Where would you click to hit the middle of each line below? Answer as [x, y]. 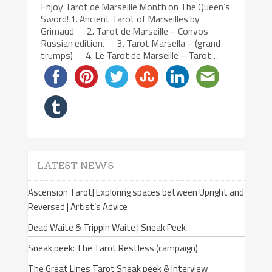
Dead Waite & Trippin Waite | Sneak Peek [107, 227]
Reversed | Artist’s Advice [77, 206]
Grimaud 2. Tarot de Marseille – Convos [125, 31]
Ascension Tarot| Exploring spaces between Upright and [136, 192]
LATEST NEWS [75, 165]
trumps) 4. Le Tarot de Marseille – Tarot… [130, 56]
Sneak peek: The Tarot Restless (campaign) [113, 248]
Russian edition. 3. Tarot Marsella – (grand [131, 43]
